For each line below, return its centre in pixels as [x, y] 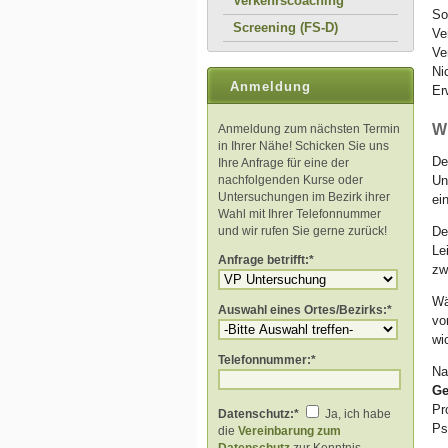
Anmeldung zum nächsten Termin [309, 129]
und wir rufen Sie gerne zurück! [302, 231]
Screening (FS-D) [285, 27]
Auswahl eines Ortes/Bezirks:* [305, 310]
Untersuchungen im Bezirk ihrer [304, 197]
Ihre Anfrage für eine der [283, 163]
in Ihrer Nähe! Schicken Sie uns [303, 146]
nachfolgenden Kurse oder [290, 180]
